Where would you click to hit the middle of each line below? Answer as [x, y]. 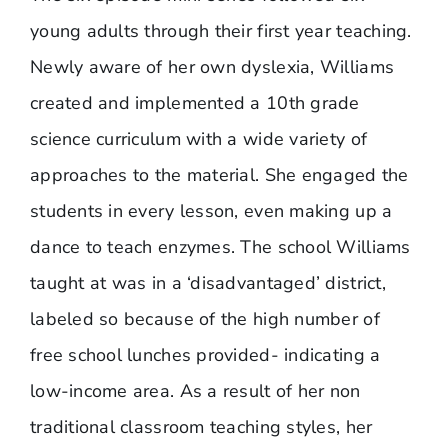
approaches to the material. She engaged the [219, 175]
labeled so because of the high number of [204, 319]
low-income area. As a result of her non [195, 391]
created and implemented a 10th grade [194, 103]
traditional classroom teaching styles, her [201, 427]
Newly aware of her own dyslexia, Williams [212, 67]
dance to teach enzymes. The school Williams [220, 247]
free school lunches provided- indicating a [205, 355]
